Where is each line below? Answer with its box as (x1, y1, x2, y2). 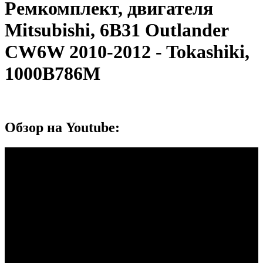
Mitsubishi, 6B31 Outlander (5, 19, 228, 41)
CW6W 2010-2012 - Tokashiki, (5, 41, 249, 63)
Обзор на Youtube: (5, 119, 120, 135)
